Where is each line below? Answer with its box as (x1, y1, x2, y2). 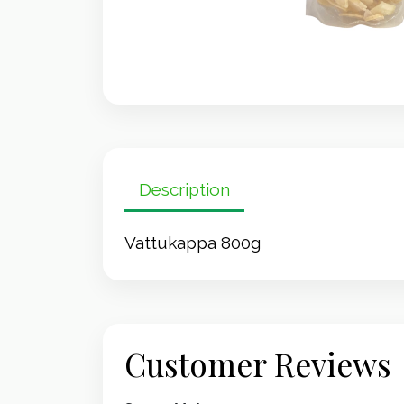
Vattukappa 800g (124, 233, 261, 252)
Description (139, 179, 230, 199)
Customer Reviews (124, 343, 391, 385)
